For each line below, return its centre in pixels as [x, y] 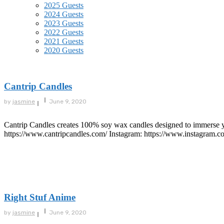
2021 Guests [64, 41]
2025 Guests [64, 5]
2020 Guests [64, 50]
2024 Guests [64, 14]
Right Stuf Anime [40, 197]
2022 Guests [64, 32]
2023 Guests [64, 23]
